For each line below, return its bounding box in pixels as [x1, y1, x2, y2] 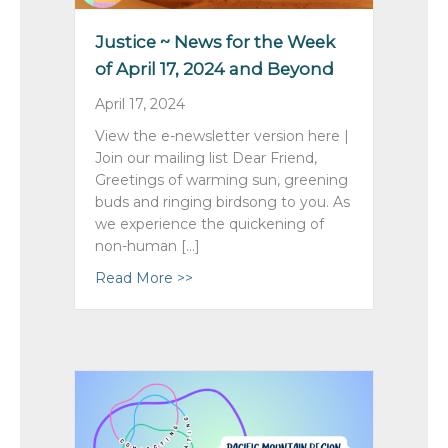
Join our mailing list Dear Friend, [95, 149, 317, 168]
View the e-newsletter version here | [95, 127, 349, 146]
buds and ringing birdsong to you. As [95, 193, 350, 212]
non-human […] [95, 237, 200, 256]
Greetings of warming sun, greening [95, 171, 348, 190]
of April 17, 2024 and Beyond [95, 59, 334, 80]
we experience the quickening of [95, 215, 324, 234]
